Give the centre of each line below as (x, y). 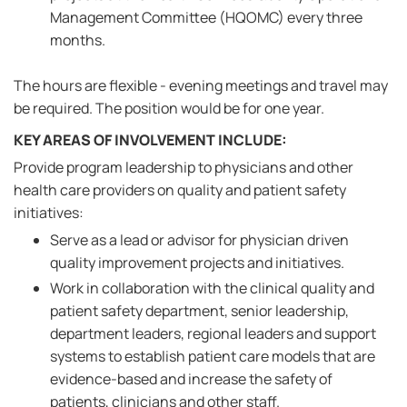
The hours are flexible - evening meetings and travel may (201, 85)
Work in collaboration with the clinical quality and (212, 288)
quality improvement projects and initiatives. (197, 263)
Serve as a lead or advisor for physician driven (199, 240)
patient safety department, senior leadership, (199, 311)
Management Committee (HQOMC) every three (206, 17)
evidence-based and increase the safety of (191, 379)
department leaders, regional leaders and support (213, 333)
